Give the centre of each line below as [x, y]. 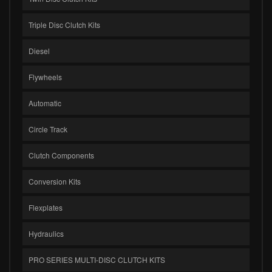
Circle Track [48, 129]
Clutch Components [61, 155]
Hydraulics [46, 233]
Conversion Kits [55, 181]
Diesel [39, 50]
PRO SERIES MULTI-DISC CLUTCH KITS [97, 259]
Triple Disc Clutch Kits [64, 24]
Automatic [45, 103]
